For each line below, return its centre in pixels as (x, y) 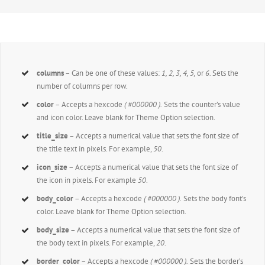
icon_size (52, 167)
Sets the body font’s (214, 199)
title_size (53, 135)
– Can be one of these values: (113, 73)
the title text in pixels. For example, (95, 148)
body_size (53, 230)
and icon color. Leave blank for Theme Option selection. (126, 117)
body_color (55, 199)
